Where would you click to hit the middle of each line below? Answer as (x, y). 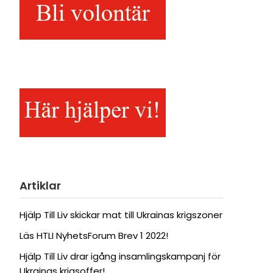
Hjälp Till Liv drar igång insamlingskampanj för (120, 256)
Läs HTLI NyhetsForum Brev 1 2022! (94, 235)
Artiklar (40, 185)
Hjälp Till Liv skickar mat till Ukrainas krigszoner (121, 214)
